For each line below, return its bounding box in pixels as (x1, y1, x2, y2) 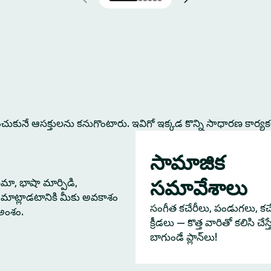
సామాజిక (150, 150, 225, 175)
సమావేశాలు (150, 175, 247, 200)
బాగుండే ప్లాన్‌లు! (150, 231, 217, 243)
